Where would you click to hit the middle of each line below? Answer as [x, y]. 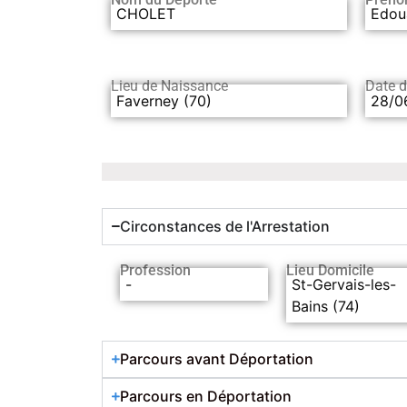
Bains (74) [326, 306]
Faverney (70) [164, 100]
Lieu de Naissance [169, 85]
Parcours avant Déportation [217, 358]
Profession [155, 270]
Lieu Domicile [331, 270]
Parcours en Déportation [206, 396]
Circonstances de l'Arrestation [225, 226]
